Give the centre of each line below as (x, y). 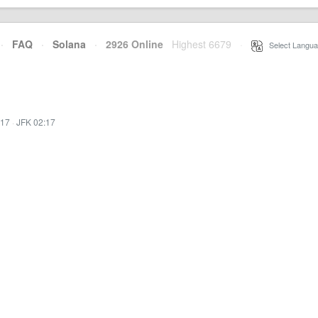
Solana (69, 44)
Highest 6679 (202, 44)
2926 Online (130, 44)
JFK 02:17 (36, 122)
